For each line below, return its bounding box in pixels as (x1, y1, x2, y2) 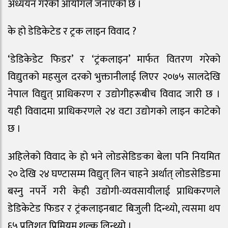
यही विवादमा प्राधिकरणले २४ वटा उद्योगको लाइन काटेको (8, 103, 220, 121)
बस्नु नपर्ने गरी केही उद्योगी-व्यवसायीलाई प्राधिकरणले (8, 183, 220, 201)
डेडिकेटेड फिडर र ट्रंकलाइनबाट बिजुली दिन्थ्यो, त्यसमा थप (8, 200, 220, 218)
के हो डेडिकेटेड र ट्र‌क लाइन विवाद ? (8, 23, 136, 41)
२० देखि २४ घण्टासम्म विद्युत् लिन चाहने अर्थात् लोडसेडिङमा (8, 165, 220, 183)
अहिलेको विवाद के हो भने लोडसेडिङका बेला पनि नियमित (8, 148, 220, 166)
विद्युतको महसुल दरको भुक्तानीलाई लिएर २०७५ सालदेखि (8, 68, 220, 86)
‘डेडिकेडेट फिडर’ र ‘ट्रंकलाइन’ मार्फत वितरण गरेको (8, 51, 220, 69)
